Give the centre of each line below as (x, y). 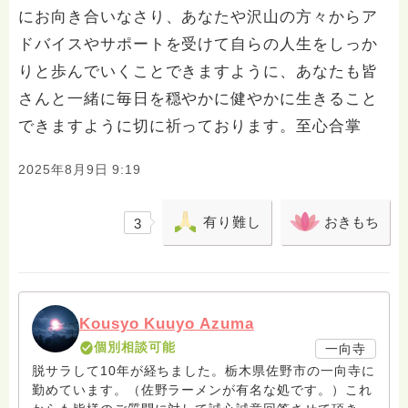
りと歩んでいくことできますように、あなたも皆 (198, 71)
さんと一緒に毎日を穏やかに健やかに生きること (198, 99)
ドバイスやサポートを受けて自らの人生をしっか (198, 44)
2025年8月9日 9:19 (80, 169)
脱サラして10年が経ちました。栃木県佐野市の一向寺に (204, 371)
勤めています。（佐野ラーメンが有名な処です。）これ (202, 390)
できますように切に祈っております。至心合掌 (190, 126)
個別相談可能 (134, 347)
